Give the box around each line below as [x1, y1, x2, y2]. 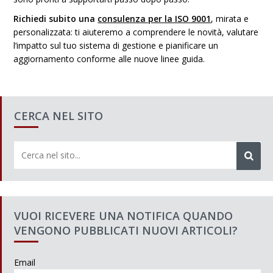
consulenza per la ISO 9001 [97, 13, 211, 24]
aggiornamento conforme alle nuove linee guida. [13, 53, 205, 65]
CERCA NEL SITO [14, 108, 103, 123]
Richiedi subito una [13, 13, 98, 24]
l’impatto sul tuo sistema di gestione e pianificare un [13, 40, 219, 51]
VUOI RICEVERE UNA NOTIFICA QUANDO [14, 208, 233, 223]
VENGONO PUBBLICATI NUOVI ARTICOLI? [14, 223, 238, 238]
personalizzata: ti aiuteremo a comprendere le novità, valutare [13, 26, 259, 38]
